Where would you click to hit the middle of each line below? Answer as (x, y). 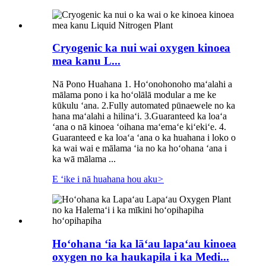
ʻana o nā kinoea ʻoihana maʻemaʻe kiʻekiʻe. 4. (139, 127)
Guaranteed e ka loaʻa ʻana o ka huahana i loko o (144, 137)
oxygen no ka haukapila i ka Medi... (141, 256)
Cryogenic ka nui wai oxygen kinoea (141, 48)
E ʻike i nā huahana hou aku (105, 179)
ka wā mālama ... (84, 159)
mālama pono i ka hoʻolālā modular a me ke (134, 95)
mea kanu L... (86, 61)
